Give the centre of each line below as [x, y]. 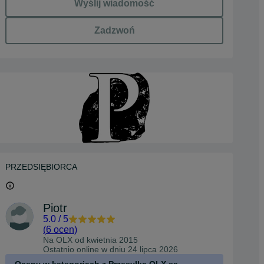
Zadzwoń [114, 30]
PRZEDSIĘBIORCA [41, 167]
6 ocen [60, 230]
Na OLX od [65, 240]
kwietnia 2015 [112, 240]
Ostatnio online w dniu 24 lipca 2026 [110, 249]
